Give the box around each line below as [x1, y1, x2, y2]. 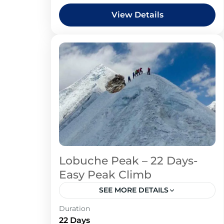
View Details [111, 10, 163, 20]
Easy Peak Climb [59, 168, 151, 181]
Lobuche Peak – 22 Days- [59, 154, 197, 167]
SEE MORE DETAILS [99, 185, 168, 194]
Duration [59, 204, 90, 213]
